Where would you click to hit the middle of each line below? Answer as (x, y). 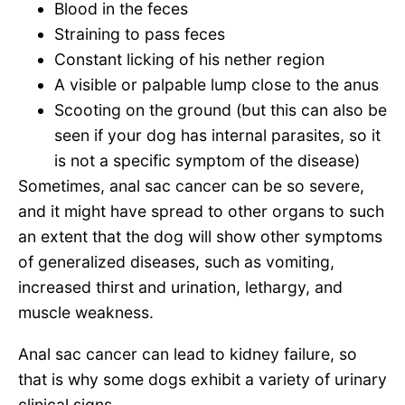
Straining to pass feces (140, 34)
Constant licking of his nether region (189, 60)
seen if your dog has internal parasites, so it (217, 136)
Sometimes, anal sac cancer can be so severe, (191, 186)
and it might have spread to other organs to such (201, 212)
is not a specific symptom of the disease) (207, 161)
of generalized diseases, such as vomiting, (176, 262)
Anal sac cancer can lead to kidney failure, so (188, 353)
